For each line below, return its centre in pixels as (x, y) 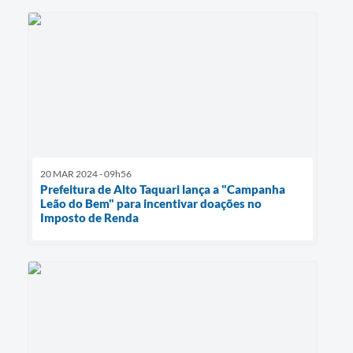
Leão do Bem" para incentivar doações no (151, 204)
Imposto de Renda (89, 218)
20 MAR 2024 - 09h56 (86, 174)
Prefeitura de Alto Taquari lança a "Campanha (163, 190)
